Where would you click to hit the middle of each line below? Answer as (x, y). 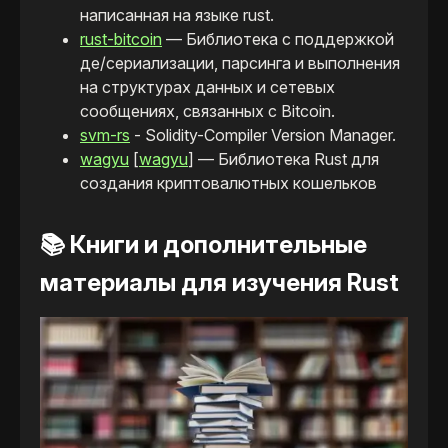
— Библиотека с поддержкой (278, 39)
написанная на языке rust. (177, 15)
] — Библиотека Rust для (283, 159)
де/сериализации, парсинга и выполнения (240, 63)
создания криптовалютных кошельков (228, 183)
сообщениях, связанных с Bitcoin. (207, 111)
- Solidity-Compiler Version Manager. (263, 135)
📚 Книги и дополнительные (203, 245)
